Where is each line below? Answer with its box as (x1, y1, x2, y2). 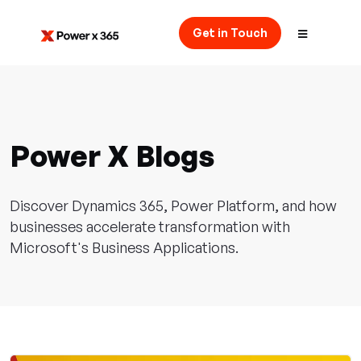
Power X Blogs (10, 138, 214, 175)
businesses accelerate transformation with (10, 218, 290, 236)
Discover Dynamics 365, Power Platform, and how (10, 197, 337, 215)
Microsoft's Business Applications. (10, 239, 239, 257)
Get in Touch (193, 25, 268, 39)
